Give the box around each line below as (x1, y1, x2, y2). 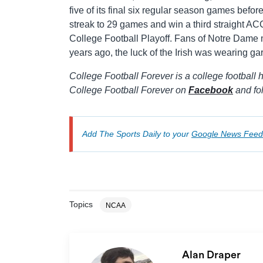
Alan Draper (181, 249, 243, 260)
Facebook (188, 85, 233, 95)
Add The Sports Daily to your (82, 129, 191, 139)
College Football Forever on (69, 85, 188, 95)
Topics (69, 199, 93, 209)
